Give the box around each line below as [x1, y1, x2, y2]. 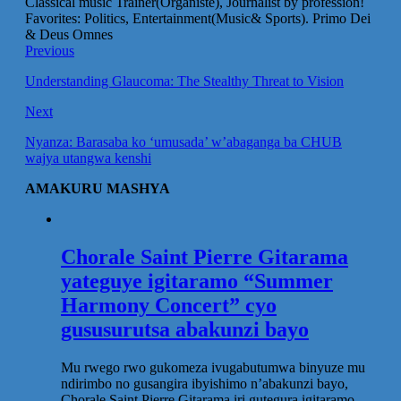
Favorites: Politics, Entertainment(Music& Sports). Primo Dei [25, 10, 371, 26]
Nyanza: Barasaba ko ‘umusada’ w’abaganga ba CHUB [25, 133, 342, 149]
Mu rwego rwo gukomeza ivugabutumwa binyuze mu [61, 359, 365, 375]
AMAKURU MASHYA [25, 180, 170, 196]
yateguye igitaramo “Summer [61, 269, 333, 293]
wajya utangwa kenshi [25, 149, 151, 166]
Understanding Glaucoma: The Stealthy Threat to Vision [25, 73, 344, 89]
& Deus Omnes [25, 26, 113, 42]
